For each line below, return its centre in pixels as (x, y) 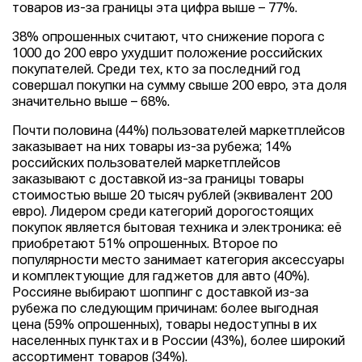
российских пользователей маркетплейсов (146, 164)
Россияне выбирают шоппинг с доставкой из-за (160, 293)
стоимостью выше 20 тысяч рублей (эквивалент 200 (172, 196)
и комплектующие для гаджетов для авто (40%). (161, 277)
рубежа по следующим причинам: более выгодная (165, 309)
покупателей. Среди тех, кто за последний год (156, 70)
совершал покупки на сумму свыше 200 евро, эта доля (179, 86)
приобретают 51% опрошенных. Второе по (145, 245)
